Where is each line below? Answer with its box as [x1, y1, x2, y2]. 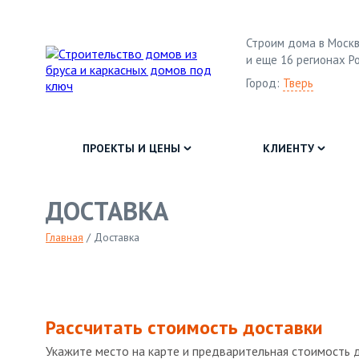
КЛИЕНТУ [262, 141, 314, 155]
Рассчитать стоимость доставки [46, 315, 323, 340]
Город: [245, 75, 283, 91]
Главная [46, 230, 83, 244]
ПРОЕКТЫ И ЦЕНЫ [82, 141, 180, 155]
